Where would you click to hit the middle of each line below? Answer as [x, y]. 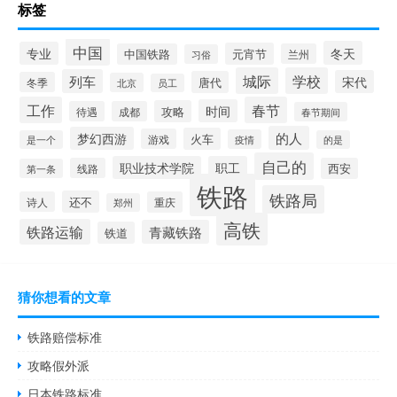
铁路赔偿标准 [65, 336]
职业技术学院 [157, 167]
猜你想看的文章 [64, 296]
